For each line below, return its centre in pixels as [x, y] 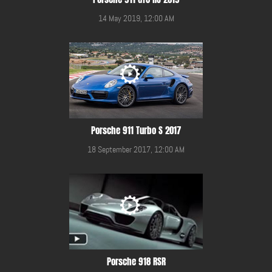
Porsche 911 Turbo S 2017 [136, 130]
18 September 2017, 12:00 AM [136, 149]
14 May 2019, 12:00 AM [136, 18]
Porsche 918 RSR [136, 261]
